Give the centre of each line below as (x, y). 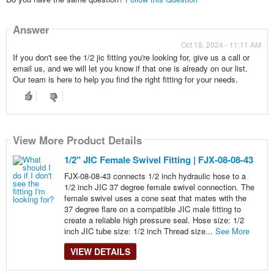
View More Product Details (77, 140)
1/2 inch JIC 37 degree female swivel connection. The (159, 187)
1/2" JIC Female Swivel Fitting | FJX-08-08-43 (158, 160)
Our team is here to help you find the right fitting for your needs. (125, 80)
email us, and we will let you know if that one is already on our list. (130, 68)
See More (232, 231)
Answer (31, 29)
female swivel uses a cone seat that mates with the (155, 198)
